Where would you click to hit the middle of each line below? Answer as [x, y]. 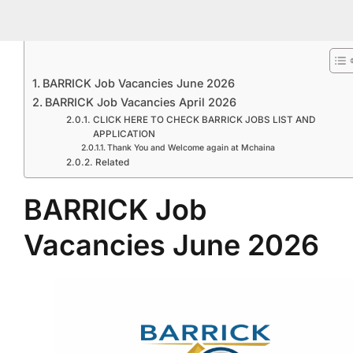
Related [112, 162]
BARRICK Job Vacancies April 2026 [140, 102]
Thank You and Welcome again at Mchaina [191, 148]
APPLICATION [124, 134]
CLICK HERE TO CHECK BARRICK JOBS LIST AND [204, 120]
